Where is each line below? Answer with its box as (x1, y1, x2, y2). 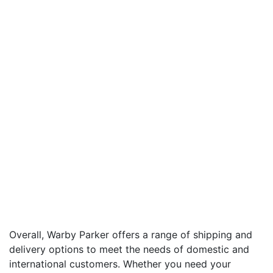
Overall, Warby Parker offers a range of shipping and (9, 228, 252, 241)
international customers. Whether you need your (9, 257, 231, 270)
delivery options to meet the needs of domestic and (9, 243, 249, 255)
